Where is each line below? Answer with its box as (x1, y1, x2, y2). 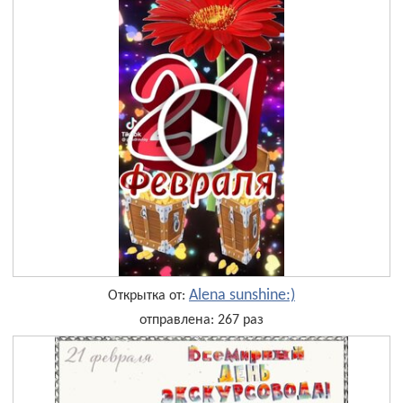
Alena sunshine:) (189, 287, 295, 305)
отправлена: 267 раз (139, 313, 264, 328)
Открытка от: (108, 289, 189, 304)
